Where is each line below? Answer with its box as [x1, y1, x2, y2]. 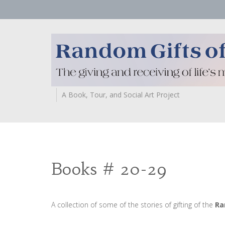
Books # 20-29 [51, 159, 167, 179]
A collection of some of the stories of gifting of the [51, 200, 215, 210]
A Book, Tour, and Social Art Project [62, 90, 180, 100]
